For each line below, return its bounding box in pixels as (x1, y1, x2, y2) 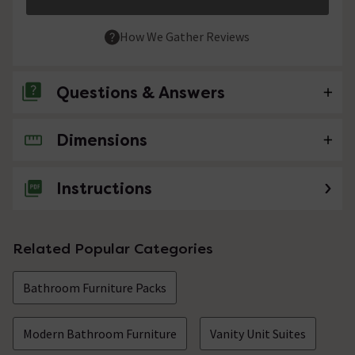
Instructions (56, 178, 152, 200)
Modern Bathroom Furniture (23, 326, 177, 342)
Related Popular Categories (13, 239, 213, 258)
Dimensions (56, 130, 147, 151)
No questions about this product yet (26, 132, 235, 148)
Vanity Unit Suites (210, 326, 306, 342)
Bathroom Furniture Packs (23, 280, 166, 296)
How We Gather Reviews (120, 28, 250, 44)
